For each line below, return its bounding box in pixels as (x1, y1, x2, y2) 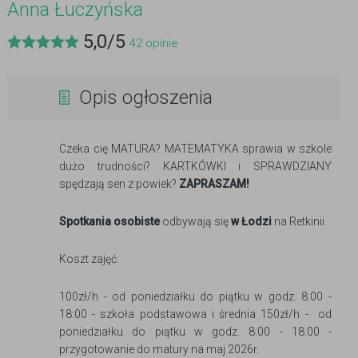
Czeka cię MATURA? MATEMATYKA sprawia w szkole (59, 142, 332, 155)
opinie (142, 36, 178, 51)
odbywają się (160, 215, 231, 228)
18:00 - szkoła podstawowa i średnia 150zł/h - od (59, 308, 332, 320)
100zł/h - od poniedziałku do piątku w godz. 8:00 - (59, 290, 332, 303)
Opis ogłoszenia (79, 86, 213, 109)
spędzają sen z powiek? (59, 177, 179, 190)
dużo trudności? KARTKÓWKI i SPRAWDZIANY (59, 160, 332, 173)
